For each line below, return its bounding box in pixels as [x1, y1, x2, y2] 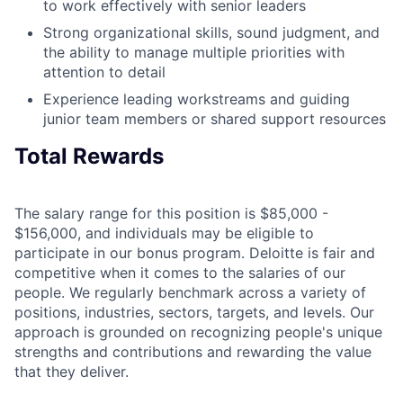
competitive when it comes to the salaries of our [14, 264, 345, 282]
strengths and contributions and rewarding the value [14, 343, 372, 362]
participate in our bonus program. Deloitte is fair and [14, 244, 375, 263]
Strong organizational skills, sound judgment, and [43, 22, 380, 41]
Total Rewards [14, 142, 164, 169]
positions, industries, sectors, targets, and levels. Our [14, 303, 374, 322]
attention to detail [43, 62, 166, 81]
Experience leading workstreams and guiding [43, 89, 350, 108]
